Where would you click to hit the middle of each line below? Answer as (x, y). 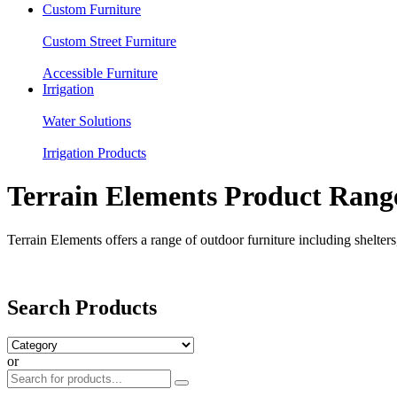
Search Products (82, 307)
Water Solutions (87, 121)
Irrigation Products (94, 152)
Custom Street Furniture (109, 41)
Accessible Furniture (100, 73)
